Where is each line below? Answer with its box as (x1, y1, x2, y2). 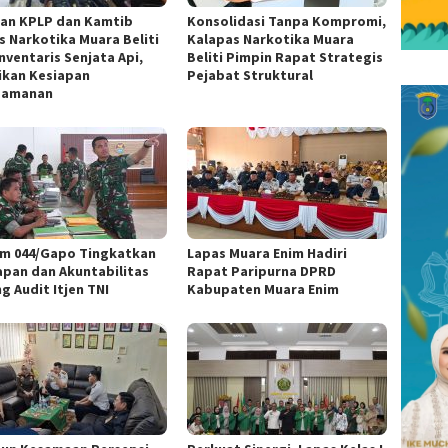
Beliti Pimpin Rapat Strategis (187, 48, 384, 67)
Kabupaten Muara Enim (187, 280, 340, 299)
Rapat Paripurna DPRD (187, 262, 337, 281)
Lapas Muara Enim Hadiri (187, 244, 348, 263)
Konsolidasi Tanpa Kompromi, (187, 12, 387, 31)
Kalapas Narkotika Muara (187, 30, 355, 49)
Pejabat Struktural (187, 66, 314, 85)
